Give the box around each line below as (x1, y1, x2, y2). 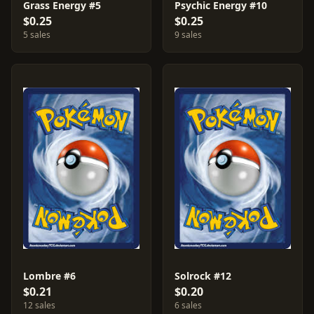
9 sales (175, 29, 202, 41)
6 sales (175, 299, 202, 311)
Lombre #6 (23, 269, 76, 282)
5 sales (23, 29, 50, 41)
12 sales (23, 299, 55, 311)
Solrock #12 (175, 269, 231, 282)
